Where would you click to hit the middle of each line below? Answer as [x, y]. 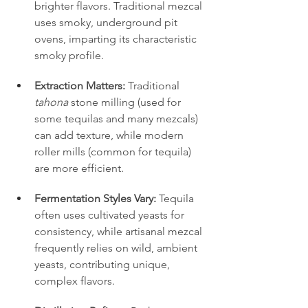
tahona [51, 102]
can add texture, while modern [110, 135]
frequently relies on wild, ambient [117, 247]
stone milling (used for [126, 102]
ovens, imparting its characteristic [117, 38]
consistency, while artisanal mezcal [120, 231]
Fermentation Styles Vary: [95, 198]
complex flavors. [75, 280]
